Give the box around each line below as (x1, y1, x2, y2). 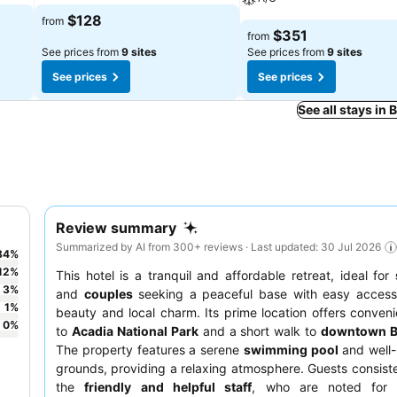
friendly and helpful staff (84, 378, 253, 394)
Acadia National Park (71, 323, 198, 339)
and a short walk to (198, 323, 322, 339)
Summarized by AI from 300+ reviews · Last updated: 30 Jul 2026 (56, 239, 381, 253)
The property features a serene (56, 341, 244, 357)
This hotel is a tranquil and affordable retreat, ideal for (56, 267, 395, 283)
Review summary (56, 219, 176, 237)
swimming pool (243, 341, 339, 357)
